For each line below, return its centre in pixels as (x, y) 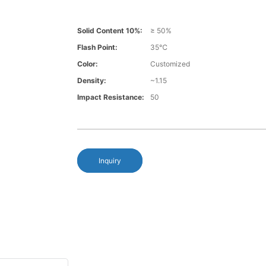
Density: (91, 81)
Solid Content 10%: (110, 31)
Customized (170, 64)
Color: (87, 64)
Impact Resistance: (110, 97)
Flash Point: (97, 47)
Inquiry (110, 161)
